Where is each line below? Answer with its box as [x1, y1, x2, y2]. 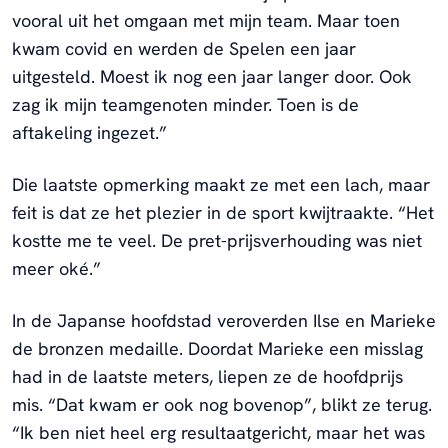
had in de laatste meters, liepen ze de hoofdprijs [12, 364, 403, 388]
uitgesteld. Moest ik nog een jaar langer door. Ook [12, 64, 412, 88]
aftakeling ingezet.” [12, 120, 167, 144]
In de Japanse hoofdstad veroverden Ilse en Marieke [12, 308, 436, 332]
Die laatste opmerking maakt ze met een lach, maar [12, 172, 430, 196]
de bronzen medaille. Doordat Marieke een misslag [12, 336, 423, 360]
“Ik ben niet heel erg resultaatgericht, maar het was [12, 420, 425, 444]
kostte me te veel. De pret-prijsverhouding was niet [12, 228, 422, 252]
